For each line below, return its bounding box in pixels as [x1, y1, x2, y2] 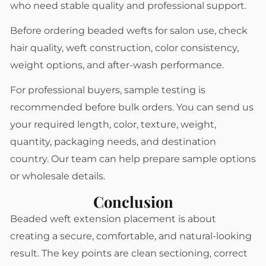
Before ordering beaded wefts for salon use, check [10, 24, 248, 36]
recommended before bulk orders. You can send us [10, 101, 254, 113]
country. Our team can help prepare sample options [10, 153, 256, 164]
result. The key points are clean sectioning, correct [10, 247, 248, 259]
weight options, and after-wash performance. [10, 59, 224, 71]
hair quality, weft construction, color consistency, [10, 42, 239, 53]
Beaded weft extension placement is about [10, 213, 216, 224]
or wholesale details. [10, 170, 105, 182]
